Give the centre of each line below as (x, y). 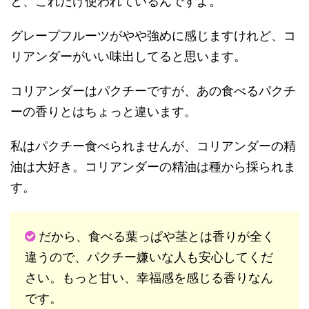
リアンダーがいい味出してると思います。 (128, 57)
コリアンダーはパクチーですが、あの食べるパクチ (153, 91)
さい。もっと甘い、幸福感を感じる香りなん (149, 278)
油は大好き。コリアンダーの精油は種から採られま (153, 167)
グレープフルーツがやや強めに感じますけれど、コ (153, 36)
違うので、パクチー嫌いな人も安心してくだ (149, 258)
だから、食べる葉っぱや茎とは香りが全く (157, 237)
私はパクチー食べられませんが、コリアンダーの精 (153, 147)
